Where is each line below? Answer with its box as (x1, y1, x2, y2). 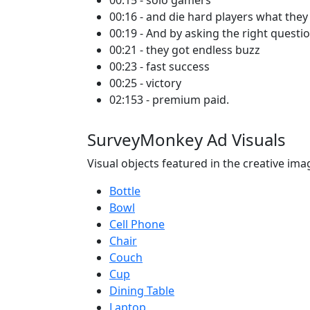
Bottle (109, 183, 140, 199)
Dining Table (109, 283, 174, 298)
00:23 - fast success (109, 59, 210, 74)
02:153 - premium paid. (109, 92, 229, 107)
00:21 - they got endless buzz (109, 42, 260, 57)
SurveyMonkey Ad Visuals (87, 128, 286, 151)
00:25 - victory (109, 75, 181, 91)
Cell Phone (109, 217, 165, 232)
